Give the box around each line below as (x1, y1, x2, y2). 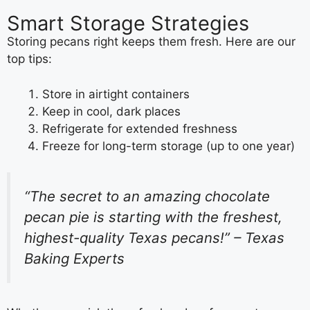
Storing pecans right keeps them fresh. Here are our (7, 35, 295, 49)
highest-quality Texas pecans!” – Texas (24, 229, 284, 247)
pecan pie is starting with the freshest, (24, 208, 282, 226)
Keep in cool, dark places (42, 104, 181, 118)
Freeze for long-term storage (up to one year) (42, 138, 295, 153)
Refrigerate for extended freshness (42, 121, 237, 136)
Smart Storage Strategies (7, 11, 249, 36)
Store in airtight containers (42, 86, 190, 101)
